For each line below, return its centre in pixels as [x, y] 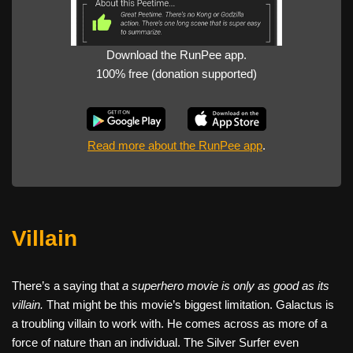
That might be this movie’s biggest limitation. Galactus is [189, 304]
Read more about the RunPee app [175, 145]
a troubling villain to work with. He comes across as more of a [169, 323]
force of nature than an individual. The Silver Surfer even [155, 342]
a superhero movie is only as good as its [226, 285]
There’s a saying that [67, 285]
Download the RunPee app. [176, 54]
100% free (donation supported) [176, 73]
